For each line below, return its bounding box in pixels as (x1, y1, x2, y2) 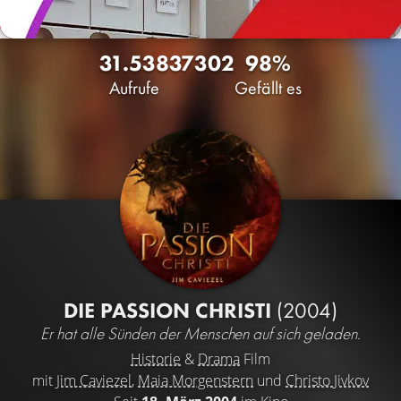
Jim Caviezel (56, 371, 132, 390)
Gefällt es (235, 76, 302, 99)
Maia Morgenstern (138, 371, 253, 390)
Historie (131, 349, 181, 369)
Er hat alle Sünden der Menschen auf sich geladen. (40, 322, 361, 345)
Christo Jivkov (286, 371, 369, 390)
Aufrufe (109, 76, 159, 99)
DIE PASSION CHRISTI (64, 296, 277, 324)
